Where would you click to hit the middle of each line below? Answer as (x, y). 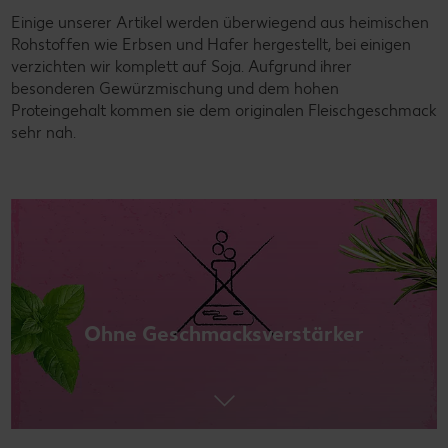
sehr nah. (45, 132)
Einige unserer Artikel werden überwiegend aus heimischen (220, 22)
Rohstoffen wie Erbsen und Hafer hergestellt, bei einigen (211, 44)
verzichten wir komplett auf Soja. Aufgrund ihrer (181, 66)
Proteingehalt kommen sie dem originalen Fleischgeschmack (224, 110)
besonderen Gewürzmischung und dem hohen (175, 88)
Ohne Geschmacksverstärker (224, 333)
